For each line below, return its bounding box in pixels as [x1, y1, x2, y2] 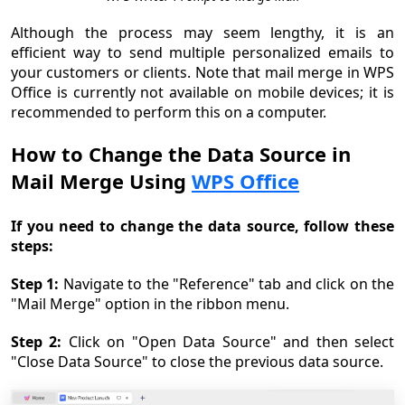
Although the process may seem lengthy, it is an [11, 23, 394, 43]
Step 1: [11, 274, 60, 295]
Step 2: [11, 332, 62, 353]
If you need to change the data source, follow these [11, 216, 394, 237]
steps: [11, 236, 53, 257]
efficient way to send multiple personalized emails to [11, 42, 394, 63]
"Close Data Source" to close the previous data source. [11, 352, 383, 372]
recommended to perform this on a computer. [11, 102, 326, 123]
